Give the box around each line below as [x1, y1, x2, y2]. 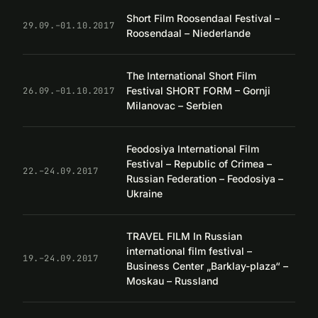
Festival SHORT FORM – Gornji [126, 84, 270, 97]
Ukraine [126, 187, 163, 199]
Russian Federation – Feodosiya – [126, 172, 283, 185]
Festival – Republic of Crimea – [126, 157, 272, 170]
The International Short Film [126, 70, 256, 82]
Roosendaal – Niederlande [126, 26, 251, 39]
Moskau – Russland [126, 274, 219, 287]
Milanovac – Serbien [126, 99, 222, 112]
